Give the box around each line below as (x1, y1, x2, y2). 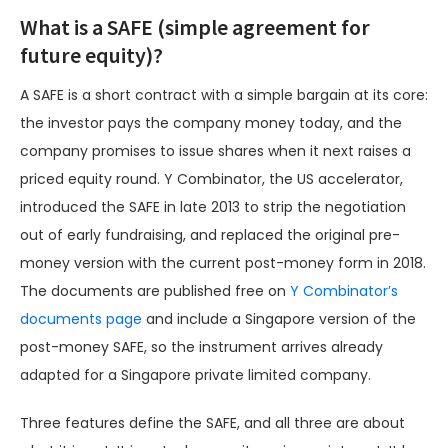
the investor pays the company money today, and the (20, 113, 402, 134)
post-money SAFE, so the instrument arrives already (20, 337, 383, 358)
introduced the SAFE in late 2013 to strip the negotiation (20, 197, 406, 218)
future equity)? (20, 41, 163, 70)
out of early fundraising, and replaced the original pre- (20, 225, 400, 246)
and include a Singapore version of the (142, 309, 416, 330)
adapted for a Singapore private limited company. (20, 365, 371, 386)
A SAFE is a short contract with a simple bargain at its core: (20, 85, 428, 106)
